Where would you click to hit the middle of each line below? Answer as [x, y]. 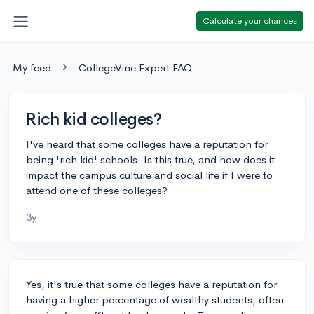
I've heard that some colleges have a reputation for [147, 144]
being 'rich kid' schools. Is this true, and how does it [150, 159]
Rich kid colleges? [94, 119]
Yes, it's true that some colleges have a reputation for [151, 284]
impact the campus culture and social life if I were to [149, 175]
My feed [32, 67]
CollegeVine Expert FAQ [135, 67]
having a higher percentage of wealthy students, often [155, 299]
